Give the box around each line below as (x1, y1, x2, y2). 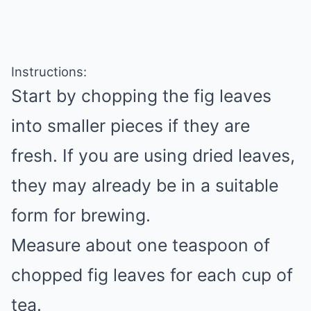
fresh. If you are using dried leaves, (11, 144, 295, 166)
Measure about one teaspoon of (11, 234, 270, 255)
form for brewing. (11, 204, 151, 226)
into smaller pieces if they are (11, 115, 250, 136)
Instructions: (11, 63, 87, 79)
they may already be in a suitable (11, 174, 278, 196)
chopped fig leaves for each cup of (11, 264, 293, 285)
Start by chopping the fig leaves (11, 85, 271, 106)
